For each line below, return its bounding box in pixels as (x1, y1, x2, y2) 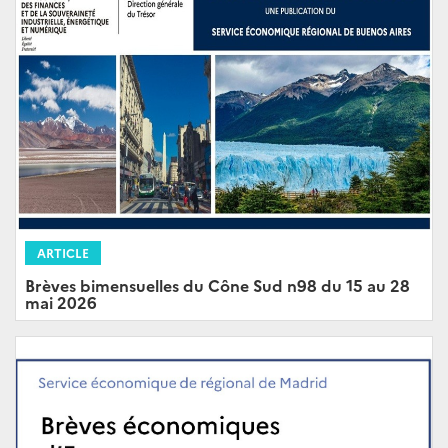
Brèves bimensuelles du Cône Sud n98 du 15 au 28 (25, 274, 410, 297)
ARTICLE (37, 244, 89, 262)
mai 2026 (25, 291, 97, 314)
